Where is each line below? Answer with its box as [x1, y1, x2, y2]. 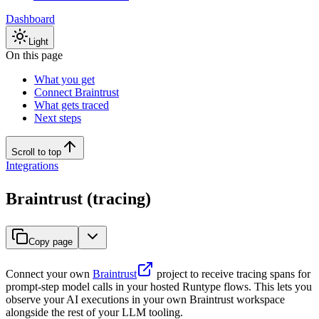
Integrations [6, 159, 58, 172]
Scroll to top [11, 147, 61, 157]
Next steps [34, 112, 81, 124]
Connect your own [6, 268, 93, 280]
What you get [34, 73, 95, 85]
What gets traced [34, 99, 109, 111]
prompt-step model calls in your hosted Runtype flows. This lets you [6, 281, 312, 293]
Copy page [28, 236, 73, 247]
